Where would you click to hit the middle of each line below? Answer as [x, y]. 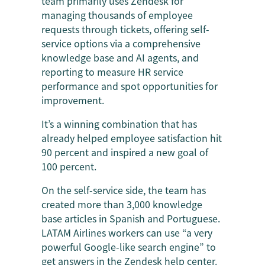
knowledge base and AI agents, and [120, 57]
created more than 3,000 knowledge [122, 204]
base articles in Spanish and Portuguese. [131, 218]
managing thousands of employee [117, 14]
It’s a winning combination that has [119, 123]
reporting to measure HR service [112, 71]
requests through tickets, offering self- [125, 29]
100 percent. [69, 166]
